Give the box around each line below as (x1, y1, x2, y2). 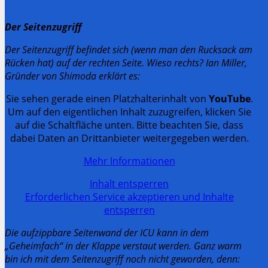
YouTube (208, 92, 251, 105)
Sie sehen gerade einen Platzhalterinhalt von (5, 92, 209, 105)
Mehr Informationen (83, 154, 175, 167)
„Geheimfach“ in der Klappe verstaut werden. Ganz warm (5, 239, 242, 252)
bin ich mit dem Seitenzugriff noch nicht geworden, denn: (5, 252, 240, 266)
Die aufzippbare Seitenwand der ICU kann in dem (5, 226, 209, 239)
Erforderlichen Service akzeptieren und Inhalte (25, 190, 234, 203)
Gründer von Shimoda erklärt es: (5, 69, 140, 83)
